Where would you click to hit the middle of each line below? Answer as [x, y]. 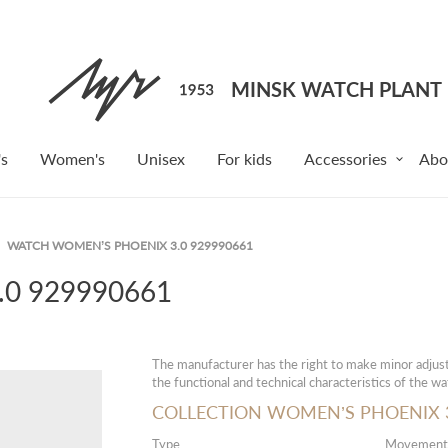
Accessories [345, 158]
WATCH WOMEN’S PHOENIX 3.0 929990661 [129, 245]
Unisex [161, 158]
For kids [244, 158]
